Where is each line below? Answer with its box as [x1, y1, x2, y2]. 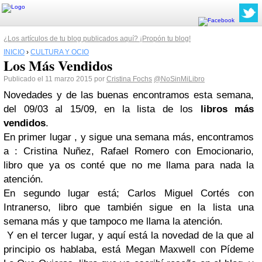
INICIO [4, 48, 25, 56]
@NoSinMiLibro [154, 75, 205, 83]
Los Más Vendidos [4, 55, 112, 75]
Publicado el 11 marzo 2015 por [4, 75, 106, 83]
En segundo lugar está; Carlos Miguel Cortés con [4, 188, 254, 199]
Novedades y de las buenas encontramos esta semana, [4, 89, 254, 101]
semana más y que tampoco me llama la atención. [4, 216, 223, 227]
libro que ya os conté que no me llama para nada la [4, 160, 254, 171]
